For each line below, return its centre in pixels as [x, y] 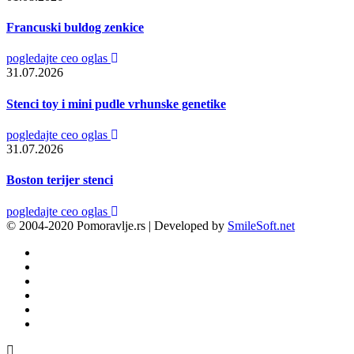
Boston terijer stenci [60, 180]
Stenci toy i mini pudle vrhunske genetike [116, 104]
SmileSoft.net [261, 225]
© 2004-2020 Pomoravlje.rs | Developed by [117, 225]
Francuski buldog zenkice [75, 28]
